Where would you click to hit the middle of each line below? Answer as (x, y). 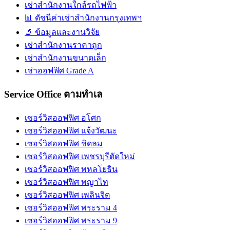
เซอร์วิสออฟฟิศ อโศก (63, 118)
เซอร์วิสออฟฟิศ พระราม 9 (71, 220)
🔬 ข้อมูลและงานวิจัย (62, 32)
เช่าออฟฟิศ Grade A (59, 71)
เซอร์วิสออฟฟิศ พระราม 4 (71, 207)
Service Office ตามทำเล (53, 94)
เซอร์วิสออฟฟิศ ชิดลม (64, 143)
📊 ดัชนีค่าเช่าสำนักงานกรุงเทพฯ (83, 18)
